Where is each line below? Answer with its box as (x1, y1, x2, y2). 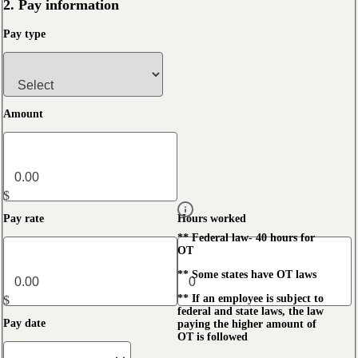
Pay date (3, 316, 46, 329)
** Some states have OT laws (177, 268, 316, 280)
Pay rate (3, 212, 44, 225)
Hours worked (177, 212, 246, 225)
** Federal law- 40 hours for (177, 231, 315, 244)
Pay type (3, 27, 46, 40)
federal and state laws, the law (177, 304, 324, 317)
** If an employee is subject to (177, 292, 324, 304)
